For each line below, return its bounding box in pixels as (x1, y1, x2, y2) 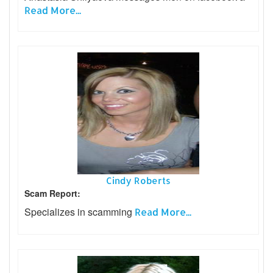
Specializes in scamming (24, 205, 135, 219)
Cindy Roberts (106, 175, 171, 187)
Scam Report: (24, 187, 80, 200)
